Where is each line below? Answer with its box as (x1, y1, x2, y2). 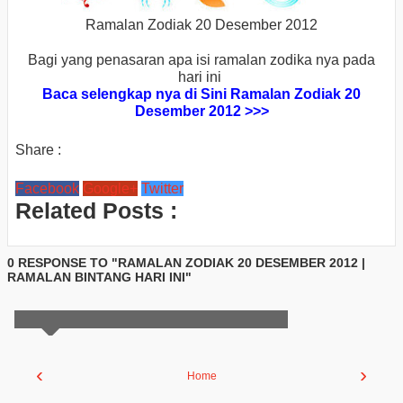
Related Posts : (15, 198, 177, 224)
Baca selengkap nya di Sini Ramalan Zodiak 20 (42, 85, 361, 102)
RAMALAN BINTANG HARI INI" (7, 269, 192, 284)
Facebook (15, 181, 79, 197)
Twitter (141, 181, 184, 197)
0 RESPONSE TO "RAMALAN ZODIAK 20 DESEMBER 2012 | (7, 255, 365, 270)
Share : (15, 141, 61, 157)
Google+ (83, 181, 138, 197)
